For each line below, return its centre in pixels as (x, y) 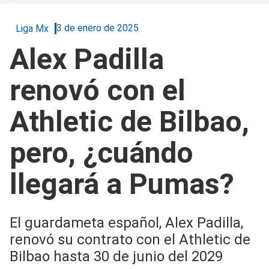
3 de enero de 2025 (98, 28)
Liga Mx (32, 28)
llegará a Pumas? (122, 184)
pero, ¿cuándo (101, 153)
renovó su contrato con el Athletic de (130, 239)
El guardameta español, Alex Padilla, (126, 222)
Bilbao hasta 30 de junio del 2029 (116, 256)
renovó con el (98, 90)
